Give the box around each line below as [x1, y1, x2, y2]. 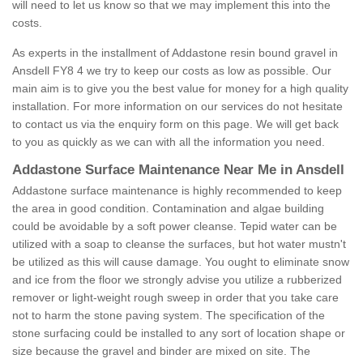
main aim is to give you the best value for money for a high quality [12, 82, 348, 96]
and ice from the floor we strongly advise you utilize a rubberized [12, 273, 342, 287]
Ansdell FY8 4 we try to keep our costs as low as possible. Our [12, 64, 331, 78]
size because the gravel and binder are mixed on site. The [12, 344, 310, 358]
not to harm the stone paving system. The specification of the [12, 309, 325, 322]
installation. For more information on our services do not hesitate [12, 100, 343, 113]
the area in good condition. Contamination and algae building [12, 202, 324, 216]
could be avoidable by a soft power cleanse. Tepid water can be [12, 220, 337, 233]
